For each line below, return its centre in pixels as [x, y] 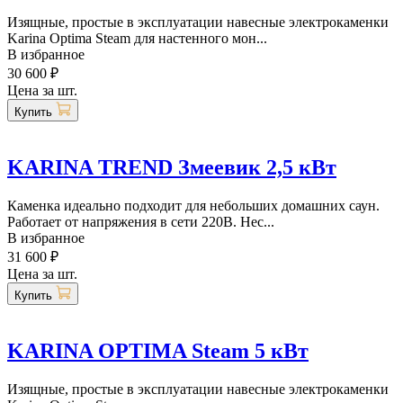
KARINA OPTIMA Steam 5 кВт [158, 351]
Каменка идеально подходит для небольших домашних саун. [193, 206]
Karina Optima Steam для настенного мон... [137, 39]
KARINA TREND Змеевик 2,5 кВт [172, 168]
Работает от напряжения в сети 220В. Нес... [141, 222]
